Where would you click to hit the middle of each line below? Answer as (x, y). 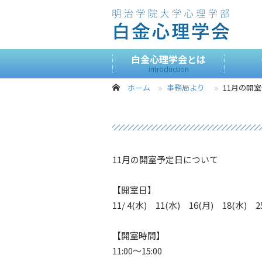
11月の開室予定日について (165, 159)
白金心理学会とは (168, 59)
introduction (168, 69)
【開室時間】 (139, 235)
